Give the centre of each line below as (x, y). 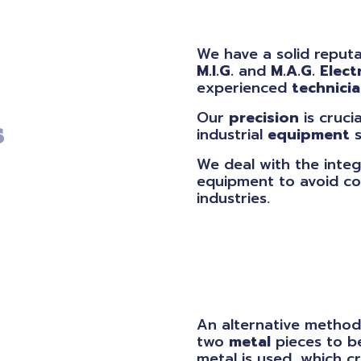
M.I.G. (215, 71)
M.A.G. (293, 71)
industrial (232, 135)
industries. (233, 198)
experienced (244, 88)
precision (264, 118)
